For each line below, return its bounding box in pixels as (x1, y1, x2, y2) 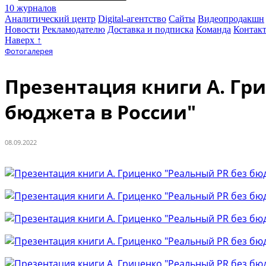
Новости (5, 24, 40, 34)
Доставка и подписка (107, 24, 194, 34)
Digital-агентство (98, 13, 166, 24)
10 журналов (5, 2, 56, 13)
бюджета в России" (5, 99, 196, 125)
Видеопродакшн (198, 13, 264, 24)
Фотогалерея (5, 45, 53, 56)
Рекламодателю (42, 24, 105, 34)
